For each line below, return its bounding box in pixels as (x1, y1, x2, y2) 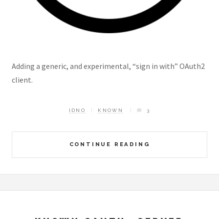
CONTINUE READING (69, 140, 150, 148)
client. (12, 74, 33, 85)
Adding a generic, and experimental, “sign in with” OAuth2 (12, 61, 205, 71)
